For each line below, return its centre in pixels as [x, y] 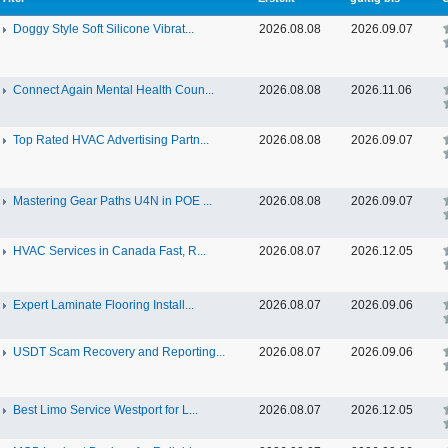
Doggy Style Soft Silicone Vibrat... [103, 29]
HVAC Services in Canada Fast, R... [109, 251]
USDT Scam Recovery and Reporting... [119, 352]
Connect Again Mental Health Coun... [113, 90]
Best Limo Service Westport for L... [105, 410]
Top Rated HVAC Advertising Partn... [111, 140]
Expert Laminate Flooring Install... [103, 305]
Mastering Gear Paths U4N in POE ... [112, 201]
